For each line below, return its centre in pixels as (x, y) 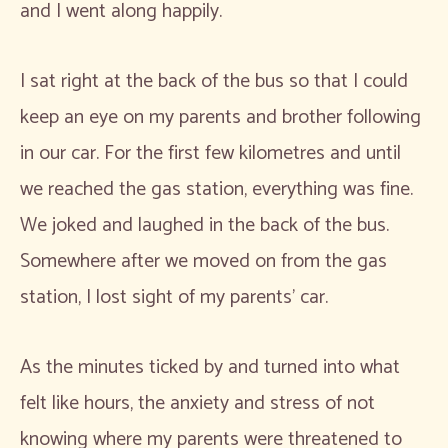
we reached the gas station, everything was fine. (216, 189)
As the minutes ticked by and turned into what (210, 367)
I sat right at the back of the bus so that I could (214, 81)
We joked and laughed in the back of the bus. (204, 225)
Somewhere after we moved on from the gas (203, 261)
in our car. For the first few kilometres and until (210, 153)
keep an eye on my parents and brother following (220, 117)
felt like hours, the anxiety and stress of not (197, 403)
